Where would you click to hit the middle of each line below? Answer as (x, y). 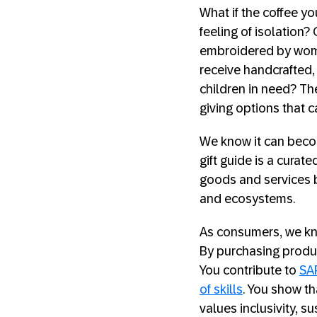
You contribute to (249, 270)
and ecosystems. (249, 199)
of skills (221, 289)
